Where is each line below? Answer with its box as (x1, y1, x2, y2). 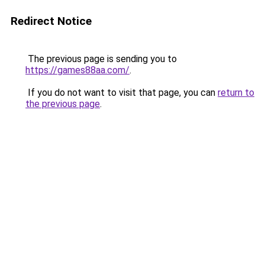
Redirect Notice (11, 14, 92, 28)
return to (218, 87, 254, 98)
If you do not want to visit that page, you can (25, 87, 218, 98)
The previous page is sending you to (25, 53, 177, 64)
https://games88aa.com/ (25, 64, 130, 76)
